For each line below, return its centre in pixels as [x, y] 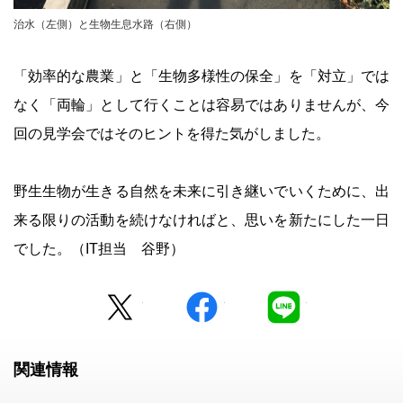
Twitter [164, 296]
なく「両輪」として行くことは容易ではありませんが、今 [201, 105]
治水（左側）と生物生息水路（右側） [105, 24]
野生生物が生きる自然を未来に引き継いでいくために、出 [201, 192]
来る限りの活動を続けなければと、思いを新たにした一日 [201, 220]
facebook [254, 296]
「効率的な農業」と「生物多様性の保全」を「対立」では [201, 76]
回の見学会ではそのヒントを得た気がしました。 [172, 134]
